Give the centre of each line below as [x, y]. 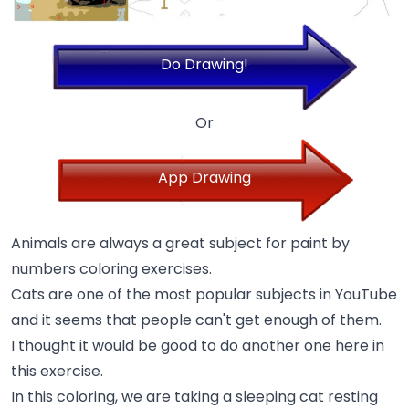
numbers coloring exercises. [111, 269]
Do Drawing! [204, 65]
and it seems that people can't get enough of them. [196, 320]
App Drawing [204, 178]
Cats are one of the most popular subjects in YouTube [204, 295]
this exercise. [57, 372]
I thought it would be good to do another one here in [198, 346]
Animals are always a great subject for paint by [180, 244]
